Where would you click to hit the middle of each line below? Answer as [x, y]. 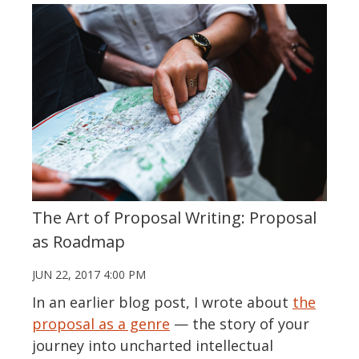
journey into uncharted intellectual [153, 345]
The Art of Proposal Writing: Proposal [174, 217]
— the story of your [240, 323]
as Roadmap [79, 241]
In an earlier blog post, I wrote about [162, 302]
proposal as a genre [101, 323]
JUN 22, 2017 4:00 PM [89, 274]
